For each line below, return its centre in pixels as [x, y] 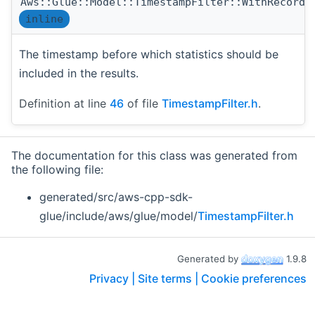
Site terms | [169, 278]
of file [143, 103]
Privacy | [114, 278]
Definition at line [64, 103]
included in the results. [79, 73]
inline [44, 19]
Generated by [209, 258]
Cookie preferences [254, 278]
